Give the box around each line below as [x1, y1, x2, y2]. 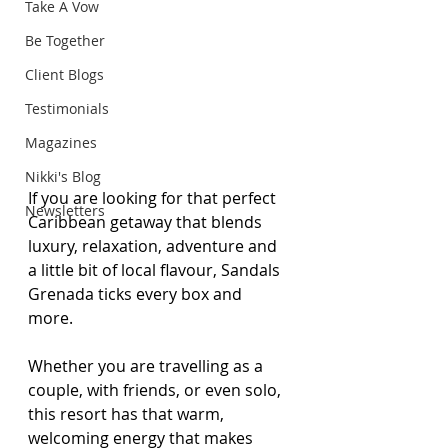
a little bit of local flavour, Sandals [28, 259, 284, 281]
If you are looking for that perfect [28, 187, 280, 209]
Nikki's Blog [25, 167, 101, 186]
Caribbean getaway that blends [28, 211, 266, 233]
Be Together [25, 31, 105, 50]
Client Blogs [25, 65, 104, 84]
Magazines [25, 133, 97, 152]
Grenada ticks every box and [28, 283, 246, 305]
